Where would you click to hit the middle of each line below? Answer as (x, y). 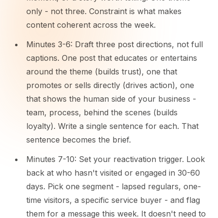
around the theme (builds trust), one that (102, 72)
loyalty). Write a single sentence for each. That (112, 126)
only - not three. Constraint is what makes (104, 11)
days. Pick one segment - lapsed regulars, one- (114, 186)
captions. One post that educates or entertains (112, 58)
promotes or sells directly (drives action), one (110, 85)
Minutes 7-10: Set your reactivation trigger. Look (116, 159)
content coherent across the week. (91, 25)
